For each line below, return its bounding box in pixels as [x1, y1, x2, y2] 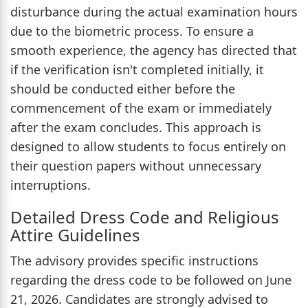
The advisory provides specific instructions [10, 252, 258, 269]
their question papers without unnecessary [10, 157, 261, 174]
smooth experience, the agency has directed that [10, 41, 297, 58]
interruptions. [10, 176, 91, 193]
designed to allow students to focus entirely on [10, 137, 286, 155]
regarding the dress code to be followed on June [10, 271, 291, 288]
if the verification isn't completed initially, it [10, 60, 264, 78]
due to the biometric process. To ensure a [10, 22, 254, 39]
